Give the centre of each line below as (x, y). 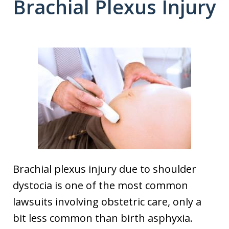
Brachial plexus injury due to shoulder (105, 169)
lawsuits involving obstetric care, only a (107, 201)
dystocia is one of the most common (100, 185)
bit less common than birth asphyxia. (103, 218)
